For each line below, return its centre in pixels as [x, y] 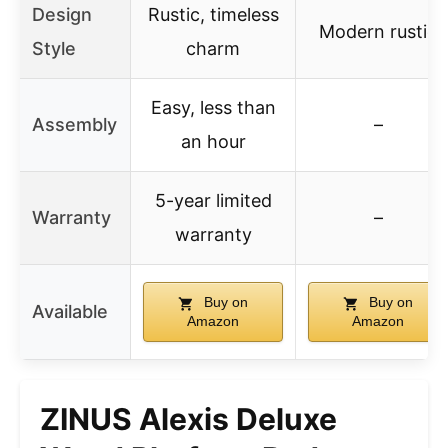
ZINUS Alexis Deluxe [188, 419]
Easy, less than [213, 108]
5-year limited [213, 201]
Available [70, 312]
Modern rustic [378, 32]
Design [62, 15]
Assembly [74, 125]
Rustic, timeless [213, 15]
